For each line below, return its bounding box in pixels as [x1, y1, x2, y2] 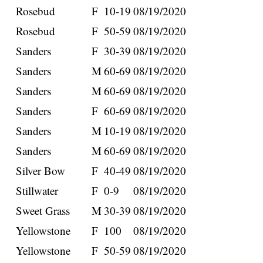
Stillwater [16, 183, 59, 198]
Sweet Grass [16, 203, 70, 218]
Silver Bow [16, 163, 66, 178]
